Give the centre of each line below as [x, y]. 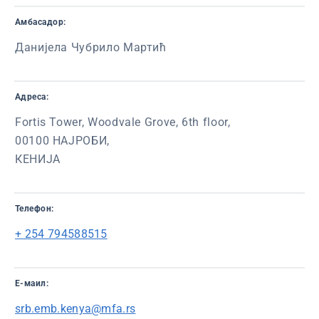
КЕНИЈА [38, 159]
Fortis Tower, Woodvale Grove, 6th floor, [123, 122]
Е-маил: [32, 283]
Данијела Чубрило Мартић [91, 47]
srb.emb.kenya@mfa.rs [75, 309]
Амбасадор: [41, 22]
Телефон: [35, 209]
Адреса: [32, 97]
